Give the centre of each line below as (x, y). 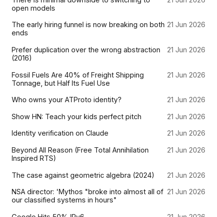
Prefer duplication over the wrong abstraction (86, 49)
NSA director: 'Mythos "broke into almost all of (87, 192)
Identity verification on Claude (60, 133)
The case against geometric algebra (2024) (83, 175)
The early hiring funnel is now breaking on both (88, 25)
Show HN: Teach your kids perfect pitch (77, 116)
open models (33, 8)
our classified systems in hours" (64, 200)
